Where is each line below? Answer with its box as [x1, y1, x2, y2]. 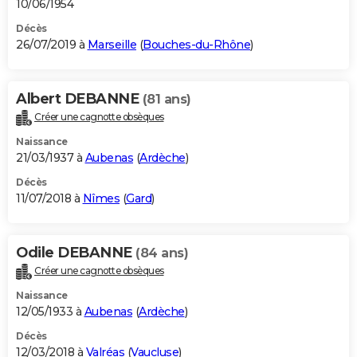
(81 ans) [142, 92, 191, 108]
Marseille [87, 37, 136, 53]
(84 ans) [135, 245, 188, 261]
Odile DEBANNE [16, 244, 135, 262]
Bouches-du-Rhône [143, 37, 250, 53]
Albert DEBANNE [16, 90, 143, 108]
